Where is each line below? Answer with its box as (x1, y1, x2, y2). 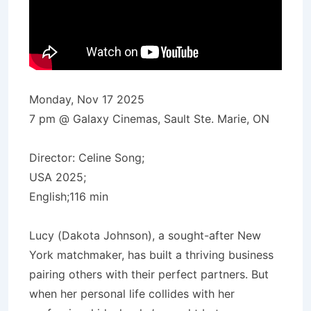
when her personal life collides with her (29, 286, 235, 301)
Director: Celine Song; (29, 150, 144, 165)
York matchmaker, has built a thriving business (29, 247, 274, 262)
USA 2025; (29, 169, 86, 184)
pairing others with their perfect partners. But (29, 267, 269, 281)
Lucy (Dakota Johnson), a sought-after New (29, 228, 261, 242)
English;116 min (29, 189, 108, 203)
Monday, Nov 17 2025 (29, 92, 144, 106)
